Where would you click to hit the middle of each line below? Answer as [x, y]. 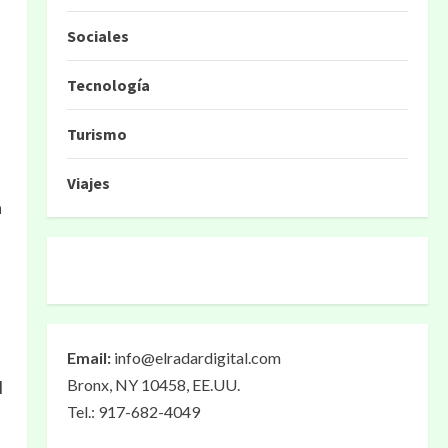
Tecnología [108, 85]
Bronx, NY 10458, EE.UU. [153, 384]
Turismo [96, 134]
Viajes [88, 183]
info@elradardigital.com [197, 357]
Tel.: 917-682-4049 [133, 411]
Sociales [97, 36]
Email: [90, 357]
